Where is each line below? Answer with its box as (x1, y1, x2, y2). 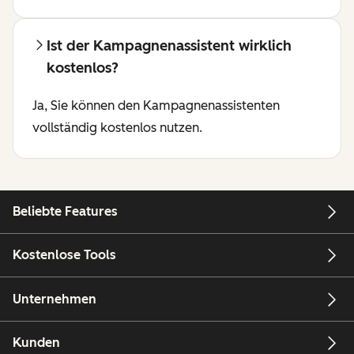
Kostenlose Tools (13, 247, 116, 263)
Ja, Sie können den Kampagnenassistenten (32, 97, 280, 113)
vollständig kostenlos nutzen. (32, 119, 202, 135)
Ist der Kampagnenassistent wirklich (47, 36, 292, 55)
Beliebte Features (13, 203, 118, 219)
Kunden (13, 334, 60, 350)
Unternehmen (13, 291, 96, 307)
